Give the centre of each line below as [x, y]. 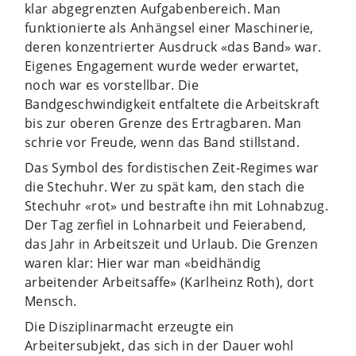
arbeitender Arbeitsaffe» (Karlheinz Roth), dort [170, 282]
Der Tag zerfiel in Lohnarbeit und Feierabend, [166, 224]
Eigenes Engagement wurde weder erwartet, [162, 66]
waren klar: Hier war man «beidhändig [143, 263]
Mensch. [51, 301]
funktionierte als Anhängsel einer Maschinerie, [169, 27]
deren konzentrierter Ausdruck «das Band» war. [173, 46]
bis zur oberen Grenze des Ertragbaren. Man [163, 123]
